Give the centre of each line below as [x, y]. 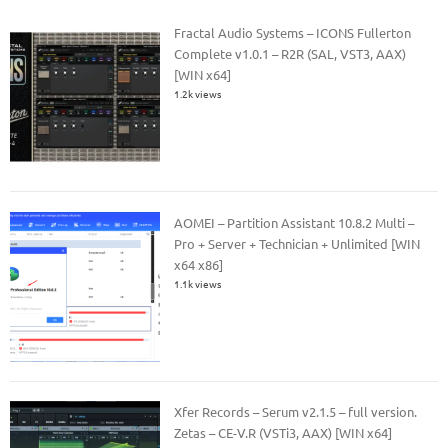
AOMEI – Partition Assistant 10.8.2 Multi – [294, 222]
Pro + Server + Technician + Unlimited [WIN [297, 243]
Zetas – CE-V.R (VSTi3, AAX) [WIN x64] [283, 433]
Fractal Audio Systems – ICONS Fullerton [293, 33]
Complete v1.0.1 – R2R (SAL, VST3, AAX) [290, 54]
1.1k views [198, 283]
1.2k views [198, 94]
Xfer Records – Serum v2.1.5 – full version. [296, 412]
